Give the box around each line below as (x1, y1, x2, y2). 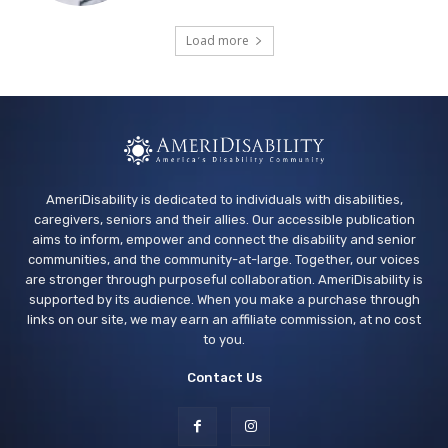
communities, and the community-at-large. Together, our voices (28, 251, 420, 267)
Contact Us (186, 369, 262, 385)
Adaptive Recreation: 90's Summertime (116, 71, 399, 91)
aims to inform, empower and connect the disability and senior (32, 231, 416, 247)
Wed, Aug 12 (116, 57, 185, 73)
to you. (203, 331, 245, 347)
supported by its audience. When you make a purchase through (28, 291, 420, 307)
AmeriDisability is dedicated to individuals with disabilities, (45, 191, 403, 207)
